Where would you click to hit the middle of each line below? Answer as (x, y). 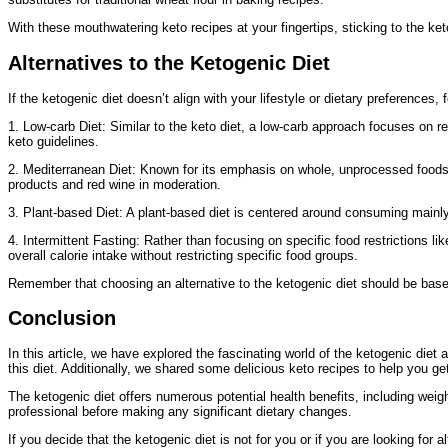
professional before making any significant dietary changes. (180, 412)
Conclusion (62, 317)
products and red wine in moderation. (114, 184)
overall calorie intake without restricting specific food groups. (183, 255)
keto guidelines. (53, 141)
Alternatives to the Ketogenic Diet (169, 62)
